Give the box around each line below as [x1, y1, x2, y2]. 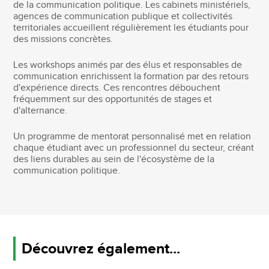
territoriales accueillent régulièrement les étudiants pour [13, 22, 249, 34]
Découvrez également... [22, 239, 181, 258]
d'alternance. [13, 105, 68, 117]
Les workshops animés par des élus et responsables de [13, 59, 243, 71]
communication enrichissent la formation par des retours [13, 71, 249, 83]
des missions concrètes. [13, 34, 113, 46]
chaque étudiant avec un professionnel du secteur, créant [13, 142, 255, 154]
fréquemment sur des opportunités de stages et [13, 94, 213, 106]
